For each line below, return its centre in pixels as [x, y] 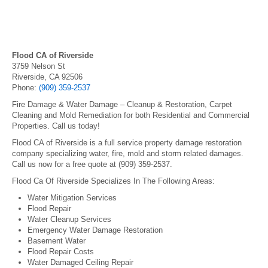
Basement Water [57, 241]
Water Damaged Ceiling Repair [80, 262]
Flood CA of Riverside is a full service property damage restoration [127, 143]
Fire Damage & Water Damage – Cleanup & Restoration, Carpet [122, 104]
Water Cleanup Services [69, 219]
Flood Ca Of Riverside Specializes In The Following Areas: [113, 181]
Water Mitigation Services [72, 198]
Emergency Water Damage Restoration [95, 230]
